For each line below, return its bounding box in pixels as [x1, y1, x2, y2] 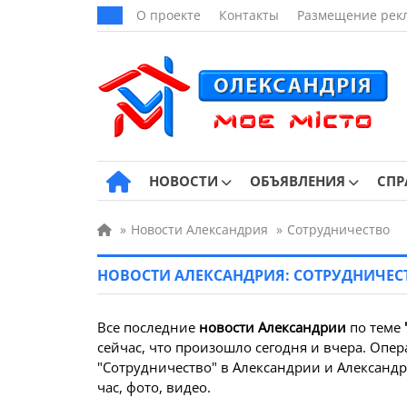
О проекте [136, 6, 201, 24]
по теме [346, 318, 404, 336]
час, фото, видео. [97, 378, 211, 396]
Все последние [97, 318, 199, 336]
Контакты [219, 6, 279, 24]
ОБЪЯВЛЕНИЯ [250, 172, 345, 190]
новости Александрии [199, 318, 346, 336]
